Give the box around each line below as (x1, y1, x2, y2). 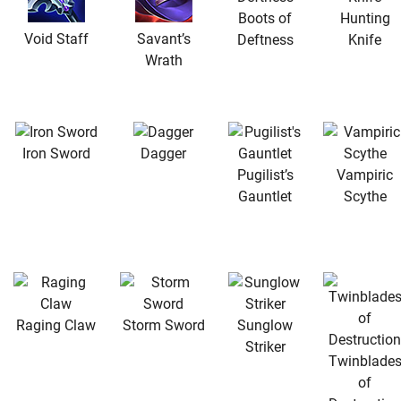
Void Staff (23, 30, 89, 47)
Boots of (238, 9, 292, 27)
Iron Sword (21, 144, 90, 162)
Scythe (343, 187, 387, 205)
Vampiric (337, 166, 393, 183)
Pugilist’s (236, 166, 294, 183)
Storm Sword (122, 316, 205, 334)
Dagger (141, 144, 186, 162)
